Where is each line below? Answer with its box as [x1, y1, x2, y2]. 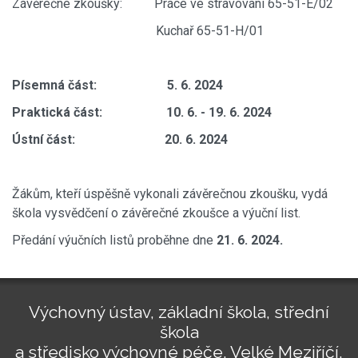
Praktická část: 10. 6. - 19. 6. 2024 [12, 104, 272, 120]
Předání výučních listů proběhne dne [12, 232, 217, 248]
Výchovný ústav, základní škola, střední [29, 302, 329, 323]
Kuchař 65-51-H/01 [12, 22, 264, 38]
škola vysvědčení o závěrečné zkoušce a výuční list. [12, 205, 300, 221]
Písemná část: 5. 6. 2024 [12, 77, 223, 93]
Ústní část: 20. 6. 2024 [12, 131, 228, 147]
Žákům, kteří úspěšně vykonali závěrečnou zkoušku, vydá [12, 185, 328, 201]
